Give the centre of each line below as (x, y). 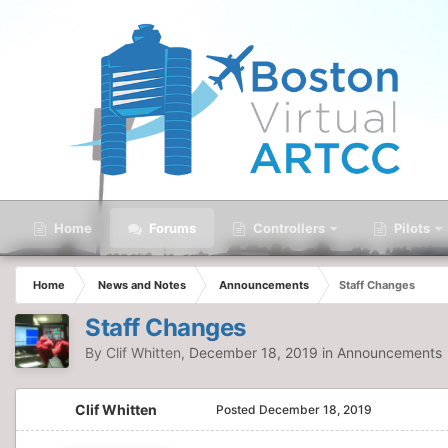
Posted (237, 409)
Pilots (410, 228)
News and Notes (142, 285)
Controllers (287, 228)
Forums (171, 228)
